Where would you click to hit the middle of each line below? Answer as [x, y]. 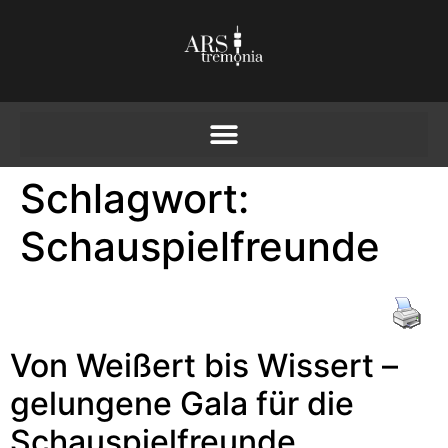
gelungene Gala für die [182, 404]
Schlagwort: [134, 199]
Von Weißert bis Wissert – [204, 366]
